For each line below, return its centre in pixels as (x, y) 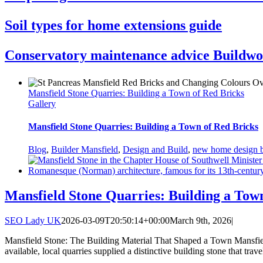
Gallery (42, 103)
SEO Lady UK (33, 221)
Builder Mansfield (85, 150)
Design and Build (155, 150)
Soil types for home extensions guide (113, 25)
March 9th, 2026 (200, 221)
